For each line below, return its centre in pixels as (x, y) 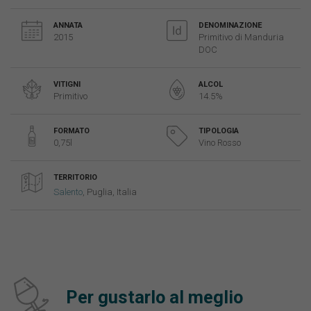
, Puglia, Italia (110, 192)
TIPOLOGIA (219, 131)
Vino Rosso (220, 142)
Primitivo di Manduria (241, 37)
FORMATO (72, 131)
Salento (68, 192)
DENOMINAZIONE (230, 25)
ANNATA (68, 25)
